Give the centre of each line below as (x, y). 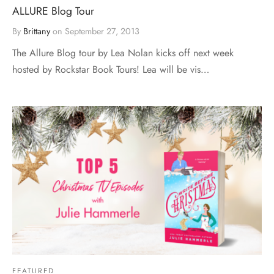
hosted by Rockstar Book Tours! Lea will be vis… (111, 69)
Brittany (37, 31)
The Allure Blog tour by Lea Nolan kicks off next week (123, 53)
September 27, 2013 (102, 31)
